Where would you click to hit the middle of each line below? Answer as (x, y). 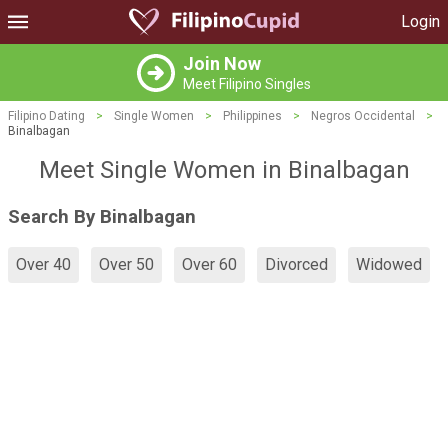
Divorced (296, 265)
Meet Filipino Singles (247, 84)
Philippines (252, 116)
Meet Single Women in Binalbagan (224, 170)
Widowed (389, 265)
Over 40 (43, 265)
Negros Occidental (363, 116)
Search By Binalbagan (102, 216)
